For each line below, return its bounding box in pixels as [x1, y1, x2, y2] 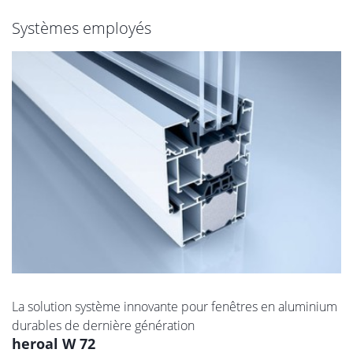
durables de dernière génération [12, 317, 195, 335]
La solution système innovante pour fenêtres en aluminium [12, 298, 337, 316]
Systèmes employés [12, 17, 151, 39]
